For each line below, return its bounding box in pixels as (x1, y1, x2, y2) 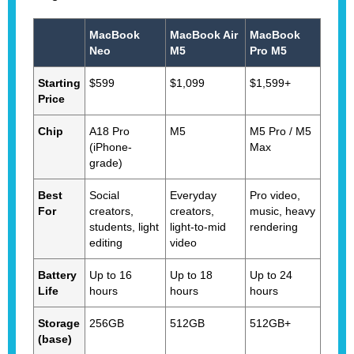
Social (89, 188, 119, 201)
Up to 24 (250, 268, 292, 281)
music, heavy (250, 204, 315, 217)
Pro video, (250, 188, 300, 201)
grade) (89, 156, 122, 169)
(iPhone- (89, 140, 132, 153)
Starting (38, 76, 81, 89)
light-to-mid (170, 220, 226, 233)
